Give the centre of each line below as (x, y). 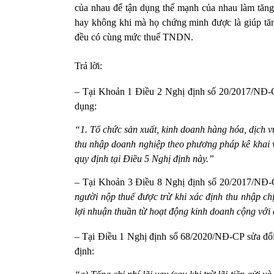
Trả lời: (88, 65)
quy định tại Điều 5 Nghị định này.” (144, 158)
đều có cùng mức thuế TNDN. (134, 37)
